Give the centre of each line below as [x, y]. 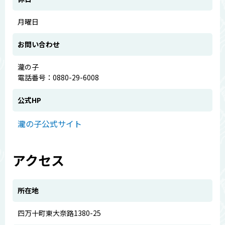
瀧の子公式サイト [50, 123]
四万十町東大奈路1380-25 [59, 213]
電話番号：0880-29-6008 [58, 77]
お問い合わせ [39, 44]
